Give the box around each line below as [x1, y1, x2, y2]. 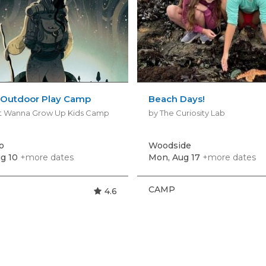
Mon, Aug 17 [148, 151, 201, 163]
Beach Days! [148, 93, 205, 104]
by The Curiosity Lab [148, 107, 226, 118]
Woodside [148, 140, 192, 151]
